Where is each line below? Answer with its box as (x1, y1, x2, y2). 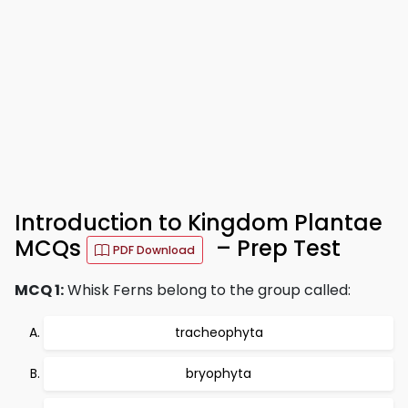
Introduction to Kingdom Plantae (15, 208, 382, 238)
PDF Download (113, 242, 195, 258)
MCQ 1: (15, 280, 64, 301)
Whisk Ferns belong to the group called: (64, 280, 351, 301)
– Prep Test (210, 233, 341, 264)
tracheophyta (174, 323, 263, 342)
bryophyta (186, 364, 251, 382)
